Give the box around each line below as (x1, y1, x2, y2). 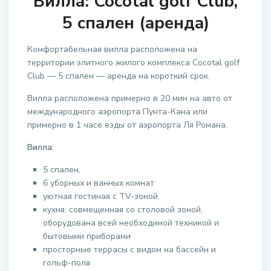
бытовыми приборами (43, 230, 131, 242)
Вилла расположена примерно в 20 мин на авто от (27, 93, 232, 104)
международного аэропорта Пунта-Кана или (27, 106, 207, 117)
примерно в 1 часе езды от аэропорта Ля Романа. (27, 119, 227, 131)
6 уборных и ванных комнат (43, 177, 154, 189)
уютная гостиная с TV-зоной (43, 191, 158, 202)
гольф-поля (43, 257, 90, 269)
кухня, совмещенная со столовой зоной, (43, 204, 203, 215)
